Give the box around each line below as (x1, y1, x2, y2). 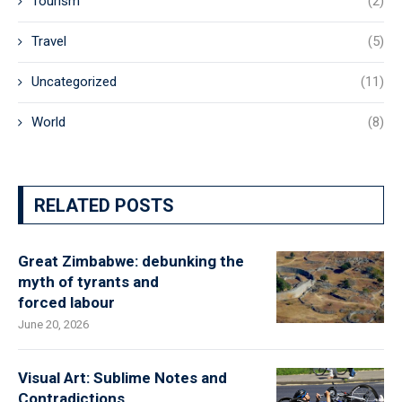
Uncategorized (31, 74, 117, 90)
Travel (31, 33, 66, 49)
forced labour (18, 293, 115, 311)
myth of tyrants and (18, 273, 159, 291)
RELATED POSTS (34, 195, 174, 216)
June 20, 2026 (18, 318, 89, 331)
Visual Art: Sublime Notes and (18, 369, 227, 387)
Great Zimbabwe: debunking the (18, 252, 244, 270)
